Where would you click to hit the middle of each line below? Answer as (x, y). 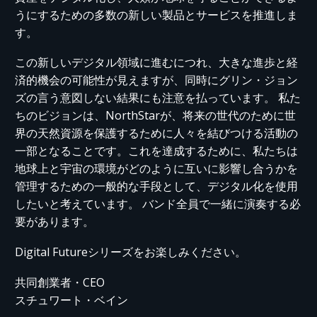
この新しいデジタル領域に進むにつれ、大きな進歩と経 (156, 63)
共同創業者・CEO (60, 282)
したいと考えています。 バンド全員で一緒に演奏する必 (158, 204)
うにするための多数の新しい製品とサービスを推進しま (156, 15)
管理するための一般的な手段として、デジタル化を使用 (156, 186)
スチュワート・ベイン (71, 300)
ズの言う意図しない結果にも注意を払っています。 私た (158, 98)
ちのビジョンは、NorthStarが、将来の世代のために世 (155, 116)
